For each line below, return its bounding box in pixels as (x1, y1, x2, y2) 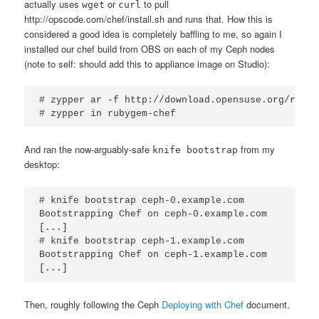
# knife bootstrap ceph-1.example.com (39, 236, 245, 247)
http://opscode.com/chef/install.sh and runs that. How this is (24, 11, 273, 26)
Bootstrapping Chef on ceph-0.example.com (39, 209, 268, 220)
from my (238, 142, 276, 157)
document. (244, 298, 291, 312)
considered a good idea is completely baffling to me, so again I (24, 26, 283, 41)
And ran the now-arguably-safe (24, 142, 153, 157)
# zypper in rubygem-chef (39, 108, 177, 119)
